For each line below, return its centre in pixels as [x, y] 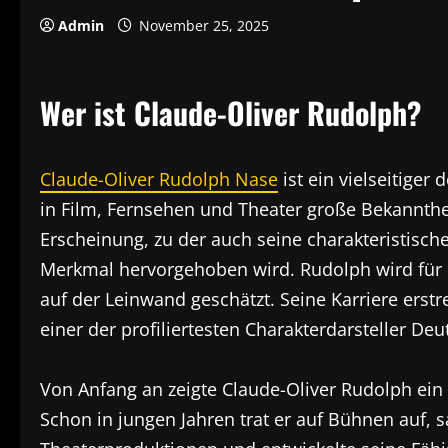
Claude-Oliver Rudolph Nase [159, 179]
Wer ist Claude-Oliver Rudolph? [230, 112]
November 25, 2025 [204, 25]
